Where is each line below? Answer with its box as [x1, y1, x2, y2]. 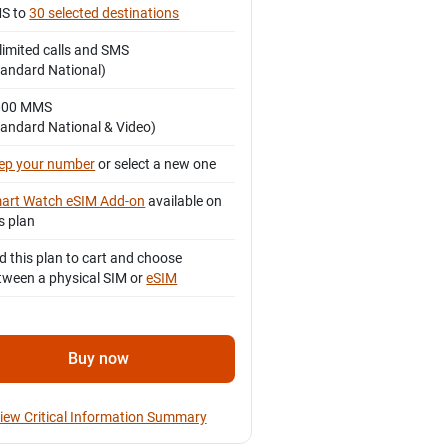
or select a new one [95, 156, 217, 173]
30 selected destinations [29, 5, 180, 22]
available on [145, 193, 223, 210]
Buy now [68, 349, 130, 369]
